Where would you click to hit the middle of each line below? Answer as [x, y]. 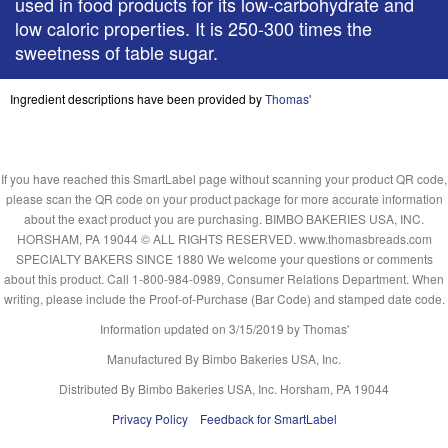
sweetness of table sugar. [116, 52]
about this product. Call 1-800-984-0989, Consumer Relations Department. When [224, 278]
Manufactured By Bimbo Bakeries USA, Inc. [224, 358]
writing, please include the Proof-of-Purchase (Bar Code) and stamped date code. [224, 298]
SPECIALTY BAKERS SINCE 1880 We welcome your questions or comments [224, 258]
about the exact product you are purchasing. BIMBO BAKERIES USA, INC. [224, 218]
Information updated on [164, 328]
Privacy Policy [149, 418]
